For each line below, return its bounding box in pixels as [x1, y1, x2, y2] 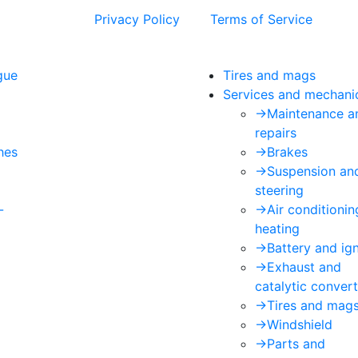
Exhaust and [267, 259, 341, 275]
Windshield [267, 316, 332, 332]
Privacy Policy [94, 11, 180, 27]
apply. [312, 11, 352, 27]
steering [255, 182, 304, 198]
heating [255, 221, 300, 237]
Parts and [267, 336, 325, 352]
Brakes [267, 144, 308, 160]
